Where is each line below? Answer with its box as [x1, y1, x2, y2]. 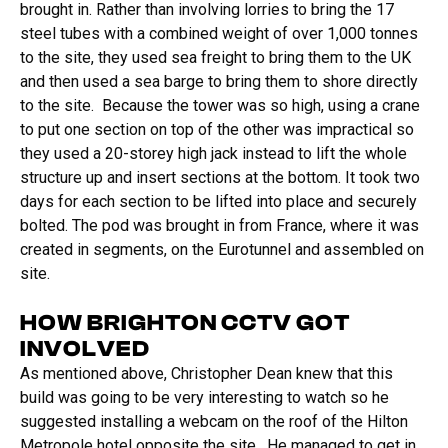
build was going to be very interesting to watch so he [20, 388, 389, 408]
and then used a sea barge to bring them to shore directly [20, 72, 418, 92]
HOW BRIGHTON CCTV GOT [20, 310, 350, 337]
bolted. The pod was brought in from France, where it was [20, 216, 419, 236]
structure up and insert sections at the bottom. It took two [20, 168, 420, 188]
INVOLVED [20, 336, 150, 363]
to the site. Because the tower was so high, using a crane [20, 96, 420, 116]
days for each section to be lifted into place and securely [20, 192, 417, 212]
